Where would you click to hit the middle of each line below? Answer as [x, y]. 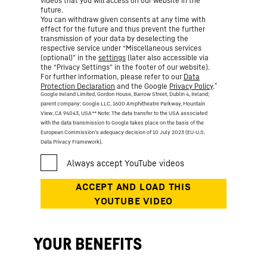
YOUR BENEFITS [88, 244]
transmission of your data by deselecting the [114, 39]
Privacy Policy [191, 86]
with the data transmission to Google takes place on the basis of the [122, 122]
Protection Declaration [78, 86]
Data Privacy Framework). [72, 141]
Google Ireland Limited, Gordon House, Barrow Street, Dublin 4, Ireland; [125, 94]
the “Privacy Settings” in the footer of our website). [125, 67]
